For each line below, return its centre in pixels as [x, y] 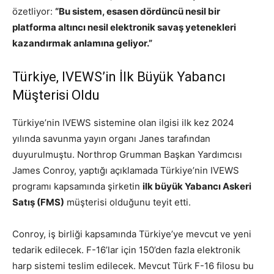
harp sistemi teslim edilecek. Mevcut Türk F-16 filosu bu [133, 266]
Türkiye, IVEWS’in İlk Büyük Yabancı [119, 77]
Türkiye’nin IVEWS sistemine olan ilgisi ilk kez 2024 [123, 123]
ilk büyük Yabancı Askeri [197, 187]
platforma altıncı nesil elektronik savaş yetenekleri [124, 28]
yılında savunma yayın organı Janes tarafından [111, 139]
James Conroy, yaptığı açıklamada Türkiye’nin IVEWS [126, 171]
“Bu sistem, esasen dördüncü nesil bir [138, 12]
